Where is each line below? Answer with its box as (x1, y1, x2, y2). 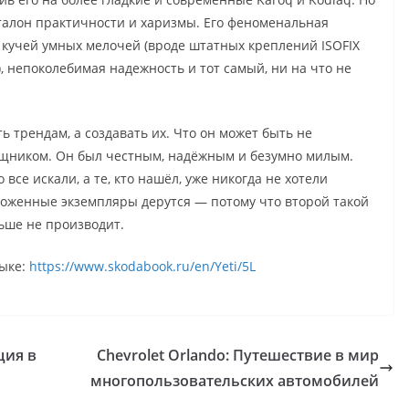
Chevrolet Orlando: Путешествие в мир (97, 345, 379, 366)
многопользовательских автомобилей (90, 371, 379, 392)
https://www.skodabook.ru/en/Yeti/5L (29, 257, 256, 276)
